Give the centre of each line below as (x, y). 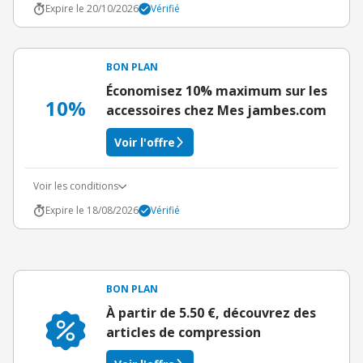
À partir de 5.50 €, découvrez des (211, 313)
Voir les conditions (76, 186)
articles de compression (184, 332)
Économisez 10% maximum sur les (217, 91)
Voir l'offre (145, 142)
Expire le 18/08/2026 (92, 210)
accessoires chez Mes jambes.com (216, 110)
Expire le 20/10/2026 (92, 9)
